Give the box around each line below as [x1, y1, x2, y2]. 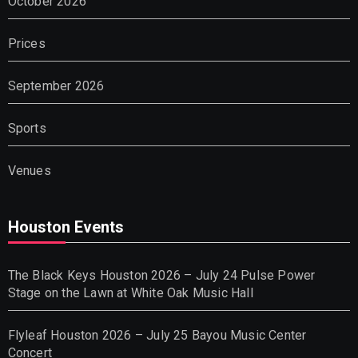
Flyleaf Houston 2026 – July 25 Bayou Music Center [7, 327, 307, 343]
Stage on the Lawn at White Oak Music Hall [7, 284, 253, 300]
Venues [7, 162, 51, 178]
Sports [7, 120, 46, 136]
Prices [7, 35, 46, 51]
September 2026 [7, 78, 105, 93]
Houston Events [7, 217, 124, 237]
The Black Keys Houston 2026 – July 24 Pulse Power [7, 267, 316, 283]
